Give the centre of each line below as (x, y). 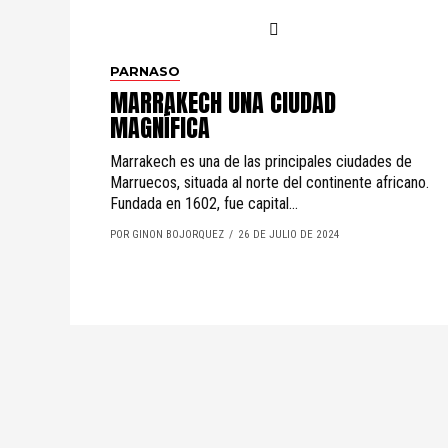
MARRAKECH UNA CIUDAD (223, 103)
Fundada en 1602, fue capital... (204, 203)
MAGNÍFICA (160, 128)
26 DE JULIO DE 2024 (289, 234)
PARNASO (145, 71)
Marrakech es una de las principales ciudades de (261, 161)
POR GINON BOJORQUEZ (167, 234)
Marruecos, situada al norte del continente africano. (269, 182)
